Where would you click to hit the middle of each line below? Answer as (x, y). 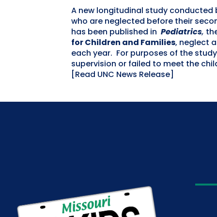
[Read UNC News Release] (123, 74)
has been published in (116, 32)
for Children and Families (123, 42)
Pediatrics (181, 32)
